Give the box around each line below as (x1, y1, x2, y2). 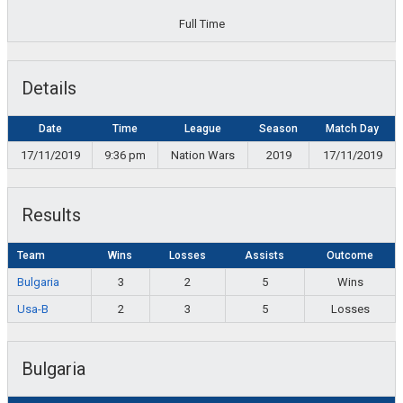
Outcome (326, 249, 373, 263)
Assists (245, 249, 284, 263)
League (184, 122, 221, 136)
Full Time (178, 17, 225, 31)
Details (22, 77, 76, 100)
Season (258, 122, 298, 136)
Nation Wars (171, 148, 235, 163)
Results (22, 204, 81, 227)
